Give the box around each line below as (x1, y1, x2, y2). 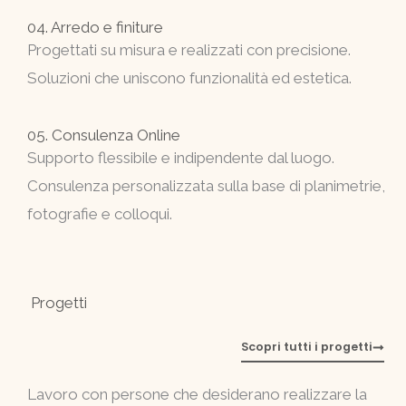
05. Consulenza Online (27, 126, 180, 145)
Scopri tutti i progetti (241, 339, 373, 355)
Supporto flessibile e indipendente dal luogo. (27, 149, 334, 168)
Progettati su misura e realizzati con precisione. (27, 41, 351, 60)
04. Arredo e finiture (27, 18, 163, 37)
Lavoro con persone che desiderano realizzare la (27, 385, 367, 404)
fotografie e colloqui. (27, 205, 172, 224)
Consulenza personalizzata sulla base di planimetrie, (27, 177, 385, 196)
